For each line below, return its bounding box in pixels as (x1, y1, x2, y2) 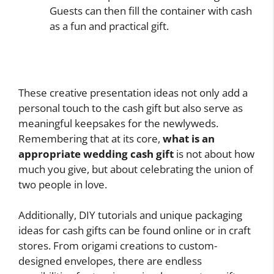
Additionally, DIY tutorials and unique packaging (18, 208, 242, 223)
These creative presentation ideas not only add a (18, 85, 248, 100)
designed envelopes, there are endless (18, 254, 202, 268)
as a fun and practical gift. (50, 19, 169, 34)
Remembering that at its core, (18, 131, 163, 146)
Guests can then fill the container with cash (50, 4, 252, 18)
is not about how (174, 146, 254, 161)
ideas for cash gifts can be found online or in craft (18, 223, 251, 238)
